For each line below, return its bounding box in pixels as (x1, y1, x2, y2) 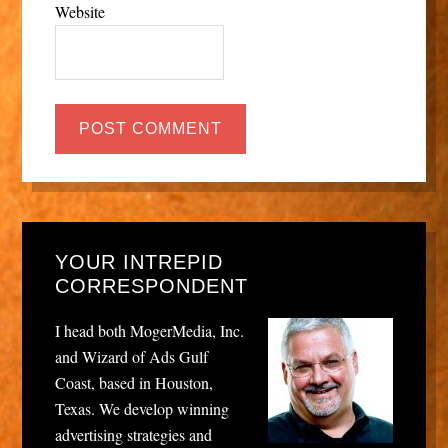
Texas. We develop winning (54, 398, 229, 420)
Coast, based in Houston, (54, 372, 213, 394)
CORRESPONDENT (54, 275, 248, 298)
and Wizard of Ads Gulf (54, 346, 208, 368)
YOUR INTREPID (54, 251, 223, 274)
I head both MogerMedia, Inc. (54, 320, 244, 342)
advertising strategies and (54, 424, 212, 446)
